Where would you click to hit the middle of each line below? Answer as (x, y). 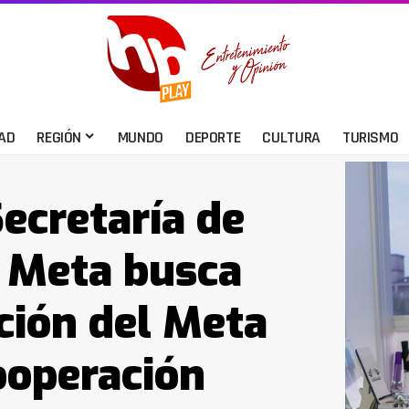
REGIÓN (59, 137)
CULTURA (291, 137)
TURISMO (370, 137)
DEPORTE (213, 137)
